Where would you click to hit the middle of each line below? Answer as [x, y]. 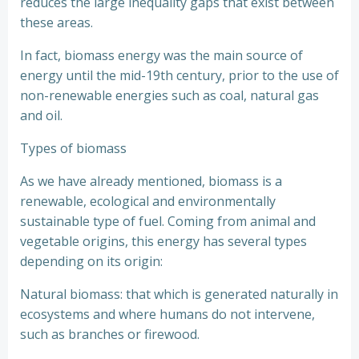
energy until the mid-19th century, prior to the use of [179, 75]
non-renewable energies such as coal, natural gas [169, 95]
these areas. [56, 22]
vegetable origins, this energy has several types [163, 241]
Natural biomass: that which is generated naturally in [179, 294]
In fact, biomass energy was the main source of [161, 55]
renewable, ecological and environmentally [148, 201]
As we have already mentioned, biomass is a [151, 181]
